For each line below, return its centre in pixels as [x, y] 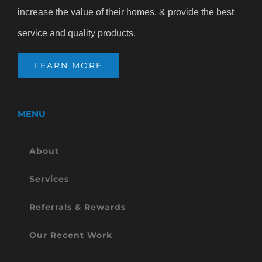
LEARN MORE [68, 66]
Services [49, 179]
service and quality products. [77, 33]
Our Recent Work [71, 235]
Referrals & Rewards [77, 207]
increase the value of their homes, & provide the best [126, 12]
